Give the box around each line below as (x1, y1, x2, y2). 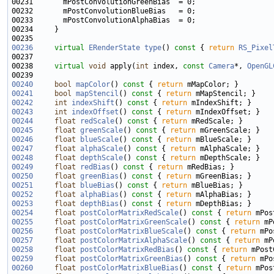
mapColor (76, 80, 110, 89)
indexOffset (72, 108, 119, 117)
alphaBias (80, 190, 119, 199)
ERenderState (89, 43, 140, 53)
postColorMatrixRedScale (80, 209, 179, 218)
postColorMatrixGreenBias (80, 254, 183, 264)
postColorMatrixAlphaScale (80, 236, 187, 245)
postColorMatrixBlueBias (80, 264, 179, 273)
